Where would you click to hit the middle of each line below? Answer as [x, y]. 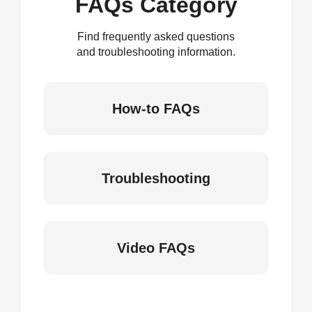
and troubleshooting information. [156, 52]
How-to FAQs [156, 109]
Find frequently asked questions [156, 37]
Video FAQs [156, 248]
